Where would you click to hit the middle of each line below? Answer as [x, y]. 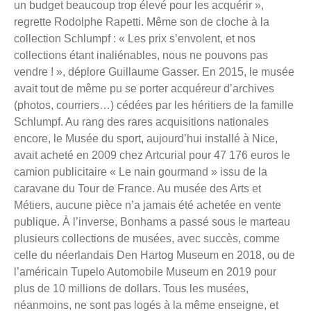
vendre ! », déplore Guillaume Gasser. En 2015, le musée [154, 72]
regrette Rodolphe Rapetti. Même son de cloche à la [142, 22]
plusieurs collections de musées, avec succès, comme [147, 238]
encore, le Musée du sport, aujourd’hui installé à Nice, [146, 138]
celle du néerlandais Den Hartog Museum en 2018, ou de [154, 255]
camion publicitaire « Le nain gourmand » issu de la [141, 171]
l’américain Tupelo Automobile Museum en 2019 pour [145, 271]
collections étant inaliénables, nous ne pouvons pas [141, 55]
